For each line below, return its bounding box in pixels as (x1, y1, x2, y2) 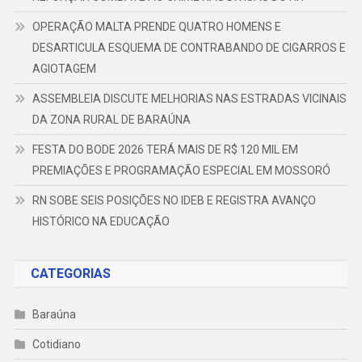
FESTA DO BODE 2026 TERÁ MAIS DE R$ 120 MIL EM (32, 143, 298, 157)
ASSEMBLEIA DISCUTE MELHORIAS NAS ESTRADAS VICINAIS (32, 92, 347, 106)
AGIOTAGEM (32, 62, 96, 76)
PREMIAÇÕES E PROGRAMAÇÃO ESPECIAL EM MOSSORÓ (32, 164, 330, 178)
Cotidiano (32, 338, 81, 351)
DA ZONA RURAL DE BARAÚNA (32, 113, 191, 127)
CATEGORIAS (30, 266, 111, 282)
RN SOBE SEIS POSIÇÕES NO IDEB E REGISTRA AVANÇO (32, 194, 316, 208)
